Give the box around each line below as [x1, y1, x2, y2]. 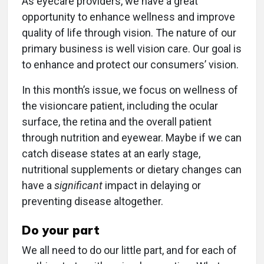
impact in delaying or [103, 179, 201, 192]
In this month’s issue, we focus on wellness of [22, 84, 238, 97]
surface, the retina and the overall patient [22, 115, 212, 128]
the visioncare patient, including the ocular [22, 100, 218, 113]
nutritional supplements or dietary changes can [22, 163, 242, 176]
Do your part [22, 223, 100, 238]
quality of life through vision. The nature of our [22, 27, 236, 39]
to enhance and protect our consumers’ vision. [22, 58, 239, 71]
